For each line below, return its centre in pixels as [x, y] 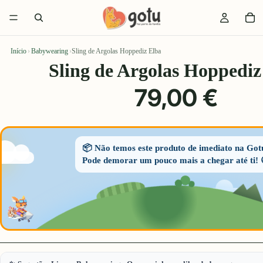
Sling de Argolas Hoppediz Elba [116, 51]
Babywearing [50, 51]
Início [18, 51]
